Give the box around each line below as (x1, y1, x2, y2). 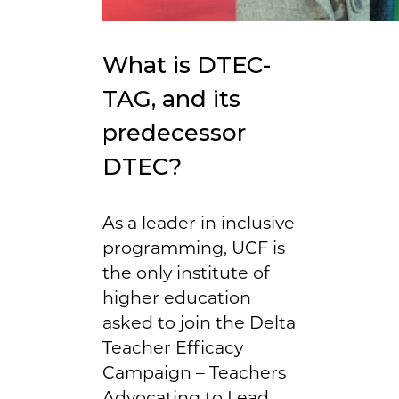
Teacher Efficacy (102, 336, 243, 358)
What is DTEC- (102, 50, 271, 79)
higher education (102, 286, 251, 308)
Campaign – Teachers (102, 361, 286, 383)
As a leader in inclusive (102, 211, 295, 233)
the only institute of (102, 261, 270, 283)
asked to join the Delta (102, 311, 296, 333)
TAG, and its (102, 84, 240, 113)
